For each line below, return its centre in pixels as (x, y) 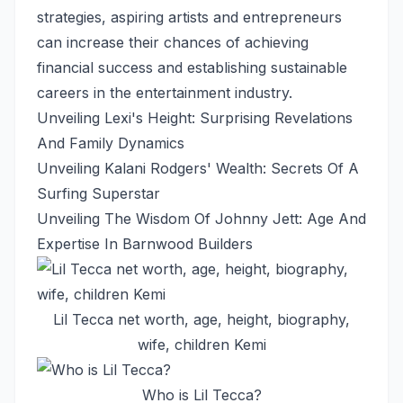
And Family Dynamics (111, 143)
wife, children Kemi (201, 345)
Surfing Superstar (99, 194)
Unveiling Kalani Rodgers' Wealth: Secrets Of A (198, 169)
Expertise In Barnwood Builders (145, 244)
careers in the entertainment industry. (165, 93)
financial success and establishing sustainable (192, 68)
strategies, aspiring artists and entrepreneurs (189, 18)
